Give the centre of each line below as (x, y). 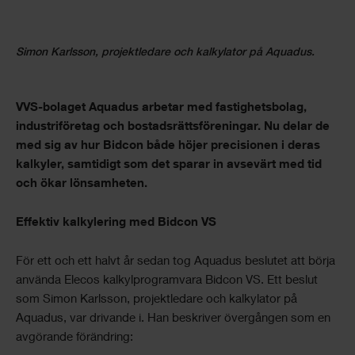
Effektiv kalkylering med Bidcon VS (116, 223)
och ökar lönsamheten (80, 184)
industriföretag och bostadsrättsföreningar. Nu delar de (173, 127)
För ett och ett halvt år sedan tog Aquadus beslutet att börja (176, 262)
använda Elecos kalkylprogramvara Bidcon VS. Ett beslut (167, 281)
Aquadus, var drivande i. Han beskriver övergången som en (173, 319)
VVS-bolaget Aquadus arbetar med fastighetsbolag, (161, 108)
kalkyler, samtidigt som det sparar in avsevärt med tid (169, 165)
